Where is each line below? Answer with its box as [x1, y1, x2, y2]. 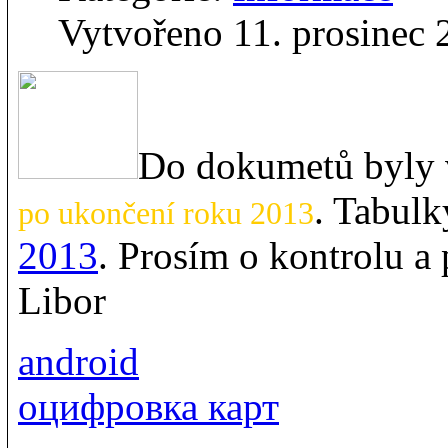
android [18, 339, 139, 383]
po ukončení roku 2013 [18, 195, 314, 231]
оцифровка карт [18, 384, 279, 428]
